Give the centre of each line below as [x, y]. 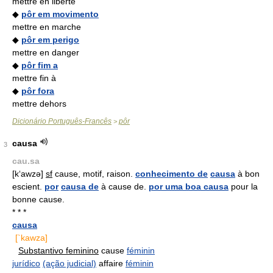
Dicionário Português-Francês [62, 121]
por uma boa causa [189, 186]
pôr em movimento [60, 14]
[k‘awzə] [29, 174]
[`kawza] [31, 238]
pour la [243, 186]
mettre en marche [47, 27]
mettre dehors [39, 104]
